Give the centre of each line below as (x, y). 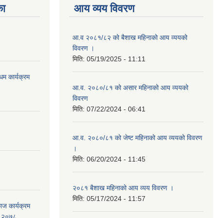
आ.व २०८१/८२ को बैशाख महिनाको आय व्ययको (130, 37)
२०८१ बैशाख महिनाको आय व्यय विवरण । (123, 188)
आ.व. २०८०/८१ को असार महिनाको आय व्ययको (130, 87)
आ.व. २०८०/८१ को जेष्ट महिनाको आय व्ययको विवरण (137, 137)
